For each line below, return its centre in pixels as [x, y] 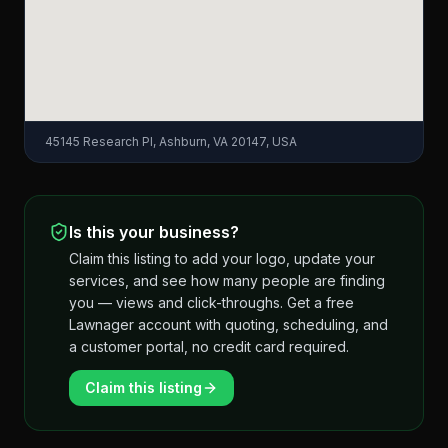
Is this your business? [154, 232]
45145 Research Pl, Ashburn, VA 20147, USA [171, 141]
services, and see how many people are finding [227, 280]
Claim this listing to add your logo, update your [222, 258]
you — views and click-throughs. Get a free [211, 302]
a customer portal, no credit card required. [209, 346]
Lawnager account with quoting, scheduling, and [228, 324]
